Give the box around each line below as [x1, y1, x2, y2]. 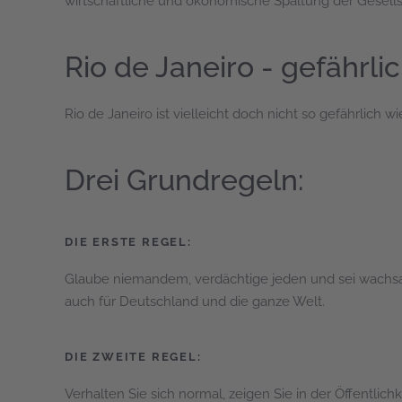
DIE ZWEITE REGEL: [65, 350, 202, 363]
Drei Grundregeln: [65, 163, 303, 197]
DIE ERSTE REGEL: [65, 235, 192, 249]
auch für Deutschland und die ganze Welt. [65, 293, 325, 310]
